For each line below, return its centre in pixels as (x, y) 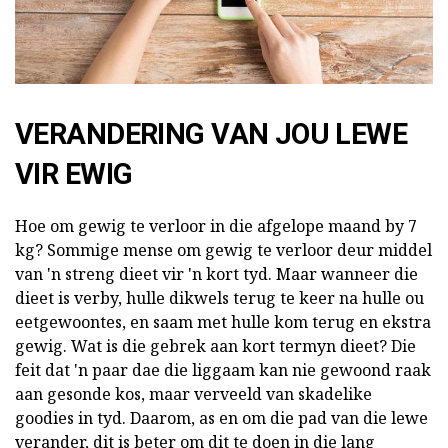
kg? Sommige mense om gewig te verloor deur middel (223, 249)
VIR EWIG (74, 173)
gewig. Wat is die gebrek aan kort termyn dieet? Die (215, 345)
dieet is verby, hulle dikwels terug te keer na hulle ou (219, 297)
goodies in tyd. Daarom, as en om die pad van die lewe (221, 417)
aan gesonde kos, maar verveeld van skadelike (193, 393)
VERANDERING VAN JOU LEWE (211, 133)
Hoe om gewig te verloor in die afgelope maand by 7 (216, 225)
